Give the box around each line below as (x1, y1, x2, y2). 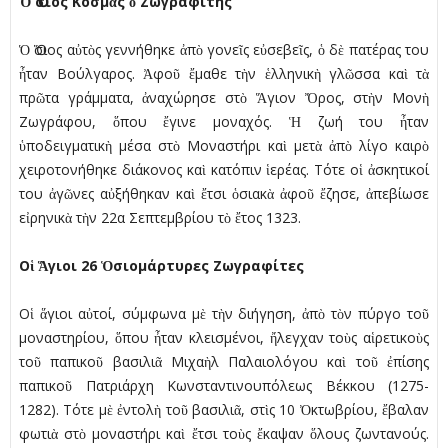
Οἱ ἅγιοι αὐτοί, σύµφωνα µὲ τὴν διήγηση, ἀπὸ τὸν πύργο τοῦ (19, 304, 429, 324)
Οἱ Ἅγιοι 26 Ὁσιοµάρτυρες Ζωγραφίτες (19, 256, 304, 276)
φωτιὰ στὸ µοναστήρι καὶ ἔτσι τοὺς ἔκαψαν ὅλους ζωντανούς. (19, 424, 429, 444)
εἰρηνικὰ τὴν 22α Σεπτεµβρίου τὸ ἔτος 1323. (19, 208, 301, 228)
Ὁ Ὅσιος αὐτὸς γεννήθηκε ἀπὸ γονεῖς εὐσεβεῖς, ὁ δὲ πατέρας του (19, 40, 429, 60)
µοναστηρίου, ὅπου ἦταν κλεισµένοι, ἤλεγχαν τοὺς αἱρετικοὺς (19, 328, 429, 348)
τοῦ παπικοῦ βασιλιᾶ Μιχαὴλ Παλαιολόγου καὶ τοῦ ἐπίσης (19, 352, 429, 372)
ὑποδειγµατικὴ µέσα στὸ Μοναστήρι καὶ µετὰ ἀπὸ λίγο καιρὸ (19, 136, 429, 156)
